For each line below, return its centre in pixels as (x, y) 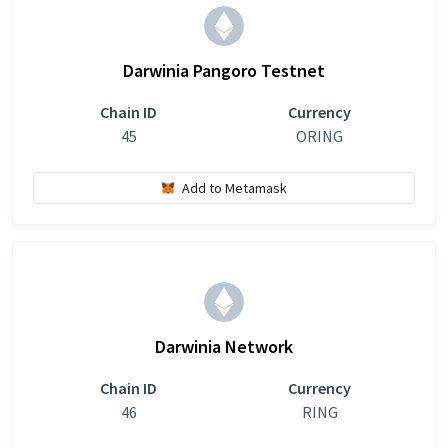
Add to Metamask (234, 187)
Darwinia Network (224, 346)
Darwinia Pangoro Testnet (224, 70)
